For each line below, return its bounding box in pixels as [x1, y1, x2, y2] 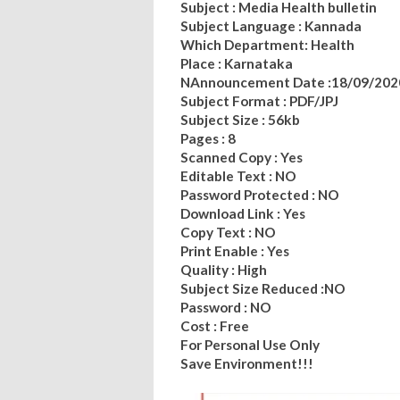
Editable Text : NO [180, 167, 296, 184]
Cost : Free [180, 317, 249, 334]
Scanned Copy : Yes [180, 148, 303, 165]
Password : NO [180, 298, 271, 315]
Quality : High [180, 261, 267, 278]
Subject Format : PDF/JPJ [180, 92, 338, 109]
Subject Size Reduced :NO [180, 279, 346, 296]
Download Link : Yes [180, 204, 305, 221]
